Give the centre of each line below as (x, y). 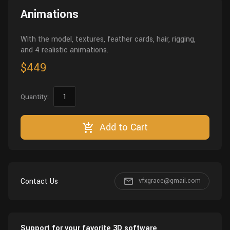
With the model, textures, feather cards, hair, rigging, (108, 39)
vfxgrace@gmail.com (170, 181)
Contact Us (39, 181)
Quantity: (36, 97)
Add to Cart (124, 127)
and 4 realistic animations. (64, 50)
